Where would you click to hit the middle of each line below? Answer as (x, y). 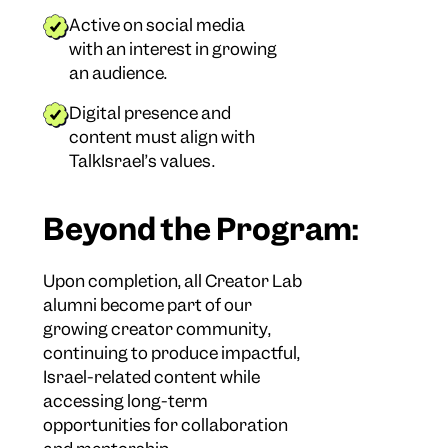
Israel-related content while (152, 377)
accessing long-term (126, 401)
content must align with (162, 137)
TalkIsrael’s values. (142, 161)
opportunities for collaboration (166, 425)
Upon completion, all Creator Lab (173, 281)
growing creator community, (157, 329)
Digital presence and (150, 113)
